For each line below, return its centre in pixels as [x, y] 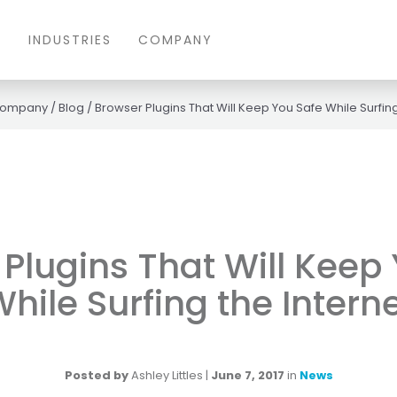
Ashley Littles [167, 376]
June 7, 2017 [247, 376]
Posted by [96, 376]
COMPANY [175, 40]
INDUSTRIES [70, 40]
